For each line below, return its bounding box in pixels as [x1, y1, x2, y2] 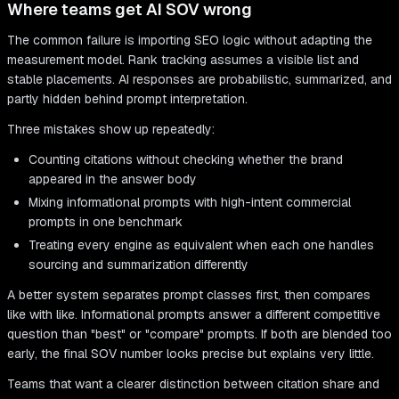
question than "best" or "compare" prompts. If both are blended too [7, 326, 392, 343]
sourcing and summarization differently [28, 256, 248, 273]
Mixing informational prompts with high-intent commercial [28, 194, 351, 211]
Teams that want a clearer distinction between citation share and [7, 376, 379, 393]
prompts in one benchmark [28, 214, 183, 231]
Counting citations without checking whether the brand [28, 151, 343, 168]
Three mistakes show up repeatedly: [7, 121, 215, 138]
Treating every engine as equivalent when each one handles [28, 237, 374, 254]
